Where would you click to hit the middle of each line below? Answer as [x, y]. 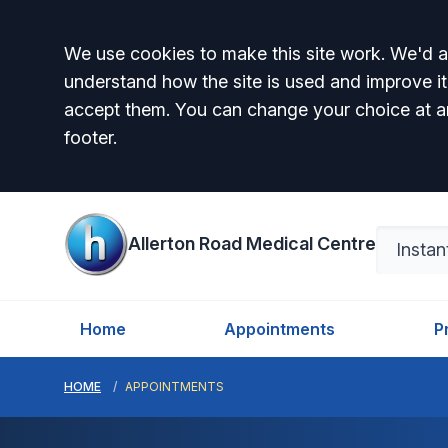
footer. [90, 137]
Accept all [142, 59]
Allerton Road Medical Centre [252, 243]
